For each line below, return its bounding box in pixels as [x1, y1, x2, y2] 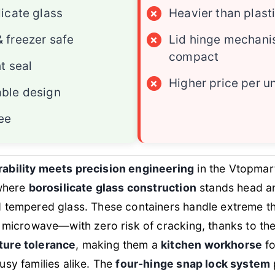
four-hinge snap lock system [115, 257, 271, 271]
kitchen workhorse [161, 238, 263, 252]
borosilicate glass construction [28, 181, 196, 195]
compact [169, 50, 219, 64]
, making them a [76, 238, 161, 252]
